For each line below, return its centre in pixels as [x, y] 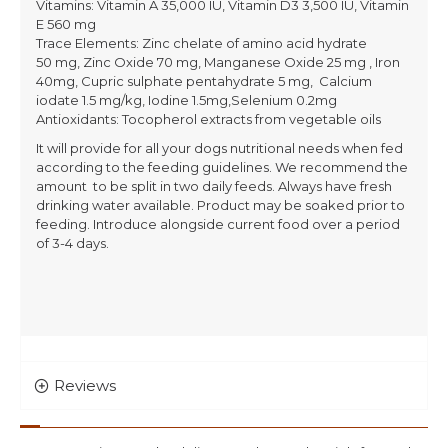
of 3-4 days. [72, 243]
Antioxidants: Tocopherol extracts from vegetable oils [208, 119]
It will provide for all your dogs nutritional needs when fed [219, 148]
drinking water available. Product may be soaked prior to [220, 205]
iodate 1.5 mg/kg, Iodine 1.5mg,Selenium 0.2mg [186, 100]
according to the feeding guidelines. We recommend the [222, 167]
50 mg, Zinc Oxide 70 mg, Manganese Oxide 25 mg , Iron [218, 62]
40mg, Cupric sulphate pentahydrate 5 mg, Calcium [204, 81]
